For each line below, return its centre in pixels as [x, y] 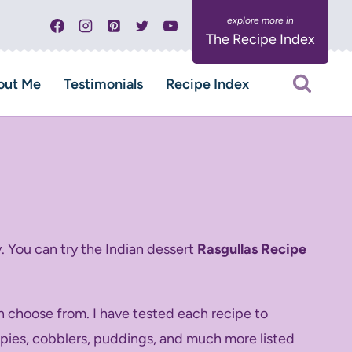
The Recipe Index [260, 39]
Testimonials [103, 84]
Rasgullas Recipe [252, 249]
